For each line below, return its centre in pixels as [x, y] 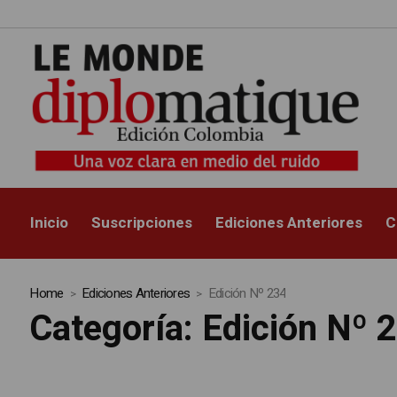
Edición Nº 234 [247, 294]
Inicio [50, 223]
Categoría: [116, 330]
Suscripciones [142, 223]
